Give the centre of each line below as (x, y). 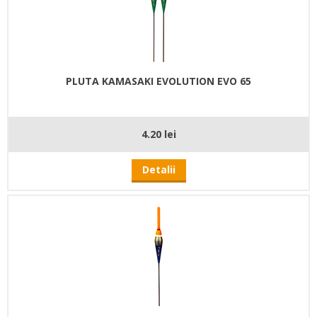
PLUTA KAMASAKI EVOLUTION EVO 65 (158, 81)
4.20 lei (158, 134)
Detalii (158, 169)
